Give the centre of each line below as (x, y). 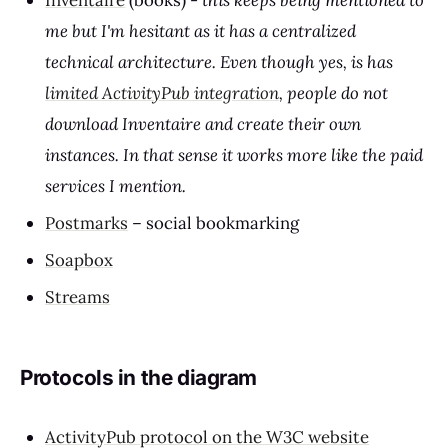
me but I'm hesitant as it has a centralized (201, 31)
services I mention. (116, 186)
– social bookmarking (214, 223)
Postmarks (87, 223)
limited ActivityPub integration (162, 93)
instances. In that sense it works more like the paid (234, 155)
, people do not (334, 93)
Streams (78, 296)
